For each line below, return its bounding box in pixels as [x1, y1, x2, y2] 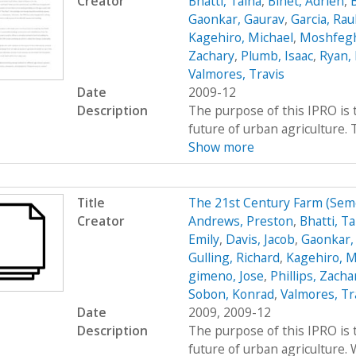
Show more [188, 137, 254, 156]
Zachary [188, 46, 234, 64]
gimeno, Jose [188, 267, 264, 285]
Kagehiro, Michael [188, 28, 293, 46]
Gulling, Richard [188, 249, 280, 267]
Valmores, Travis [188, 64, 284, 83]
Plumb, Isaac [240, 46, 313, 64]
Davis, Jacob [225, 230, 295, 249]
